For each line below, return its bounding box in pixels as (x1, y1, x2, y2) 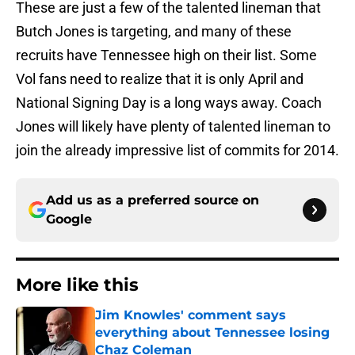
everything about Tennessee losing (95, 325, 330, 341)
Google (46, 212, 92, 227)
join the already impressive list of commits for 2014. (16, 142, 339, 159)
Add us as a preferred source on (46, 193, 259, 208)
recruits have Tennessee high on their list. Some (16, 47, 317, 64)
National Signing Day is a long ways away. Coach (16, 94, 322, 112)
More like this (16, 274, 139, 296)
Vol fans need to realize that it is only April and (16, 71, 303, 88)
